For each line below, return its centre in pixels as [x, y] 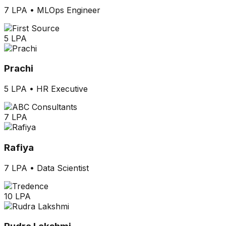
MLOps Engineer [69, 10]
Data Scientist [63, 168]
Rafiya [19, 147]
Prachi [19, 69]
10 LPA [17, 196]
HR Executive [62, 89]
